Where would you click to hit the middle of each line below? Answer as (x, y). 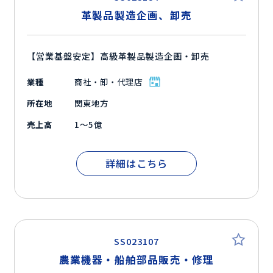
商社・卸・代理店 (108, 82)
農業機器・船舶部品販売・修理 (136, 260)
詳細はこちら (136, 164)
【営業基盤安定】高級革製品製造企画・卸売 (119, 56)
